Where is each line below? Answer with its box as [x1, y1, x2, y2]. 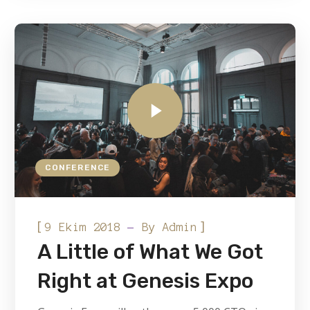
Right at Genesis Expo [37, 268, 254, 294]
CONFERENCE [45, 163, 111, 173]
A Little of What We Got [37, 239, 264, 265]
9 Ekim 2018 [45, 221, 122, 234]
